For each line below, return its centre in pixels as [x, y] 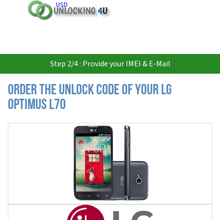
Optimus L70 [37, 105]
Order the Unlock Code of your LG [90, 91]
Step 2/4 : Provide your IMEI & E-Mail [110, 64]
